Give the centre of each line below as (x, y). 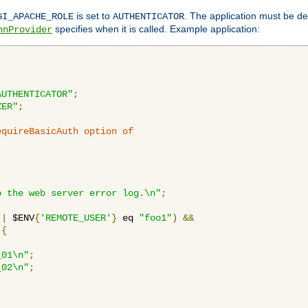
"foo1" (155, 218)
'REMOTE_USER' (76, 218)
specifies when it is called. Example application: (156, 29)
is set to (93, 15)
